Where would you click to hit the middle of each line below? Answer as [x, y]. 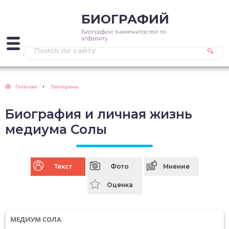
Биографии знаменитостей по [124, 32]
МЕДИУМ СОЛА [36, 219]
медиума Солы [56, 129]
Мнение [176, 166]
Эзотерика [64, 87]
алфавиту [95, 38]
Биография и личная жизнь [99, 114]
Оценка [120, 185]
